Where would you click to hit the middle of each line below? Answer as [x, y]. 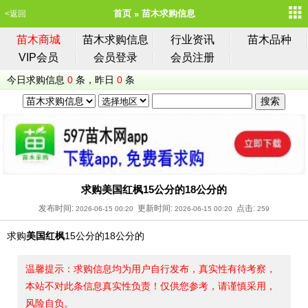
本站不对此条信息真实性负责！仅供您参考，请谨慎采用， [151, 286]
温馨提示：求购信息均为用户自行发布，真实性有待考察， [151, 268]
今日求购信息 [36, 80]
